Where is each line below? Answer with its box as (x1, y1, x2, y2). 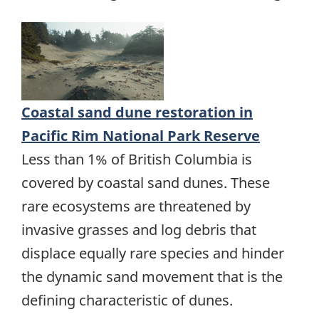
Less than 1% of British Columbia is (21, 150, 252, 169)
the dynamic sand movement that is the (21, 267, 283, 287)
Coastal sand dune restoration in (21, 103, 253, 122)
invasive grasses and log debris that (21, 220, 256, 240)
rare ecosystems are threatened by (21, 197, 251, 216)
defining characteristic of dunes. (21, 291, 233, 310)
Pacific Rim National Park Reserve (21, 126, 260, 146)
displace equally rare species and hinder (21, 244, 284, 263)
